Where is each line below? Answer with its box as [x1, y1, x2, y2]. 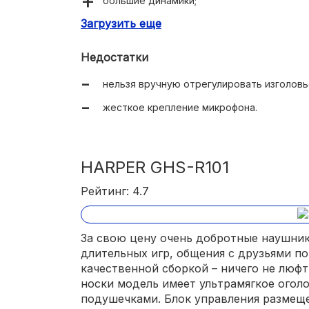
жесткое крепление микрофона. [103, 101, 257, 114]
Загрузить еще [81, 17, 161, 31]
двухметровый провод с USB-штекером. [103, 88, 301, 101]
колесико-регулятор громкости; [103, 65, 258, 77]
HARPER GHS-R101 [81, 157, 229, 178]
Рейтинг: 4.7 [81, 184, 149, 199]
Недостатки [81, 50, 148, 65]
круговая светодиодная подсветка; [103, 41, 277, 54]
